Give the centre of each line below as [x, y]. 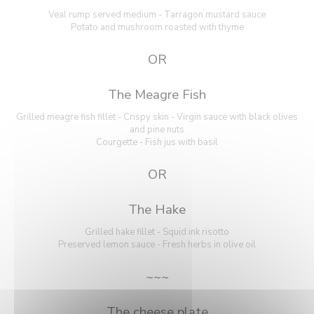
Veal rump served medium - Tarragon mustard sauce [157, 14]
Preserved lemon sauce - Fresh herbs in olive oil [157, 244]
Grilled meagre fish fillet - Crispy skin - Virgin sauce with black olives [157, 117]
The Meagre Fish [157, 94]
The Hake [157, 209]
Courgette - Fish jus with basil [157, 142]
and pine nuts [157, 129]
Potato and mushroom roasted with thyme [157, 27]
